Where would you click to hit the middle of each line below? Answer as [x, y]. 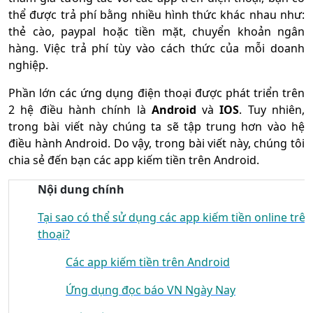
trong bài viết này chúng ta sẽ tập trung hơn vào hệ [156, 126]
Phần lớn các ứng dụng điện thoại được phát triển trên [156, 93]
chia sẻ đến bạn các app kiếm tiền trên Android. [134, 160]
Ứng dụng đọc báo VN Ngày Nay [151, 290]
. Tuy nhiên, [272, 110]
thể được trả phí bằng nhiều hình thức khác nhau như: [156, 15]
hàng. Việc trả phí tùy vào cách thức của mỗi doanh [156, 48]
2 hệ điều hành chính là [80, 110]
